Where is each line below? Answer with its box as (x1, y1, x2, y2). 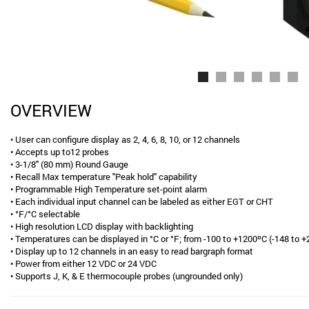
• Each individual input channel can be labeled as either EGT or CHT (10, 195, 273, 208)
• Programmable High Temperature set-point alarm (10, 183, 207, 195)
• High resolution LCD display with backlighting (10, 220, 193, 232)
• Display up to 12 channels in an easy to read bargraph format (10, 245, 253, 257)
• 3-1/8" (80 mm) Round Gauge (10, 158, 128, 170)
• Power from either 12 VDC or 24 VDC (10, 257, 157, 270)
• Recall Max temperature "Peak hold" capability (10, 170, 197, 183)
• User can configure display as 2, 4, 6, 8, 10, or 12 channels (10, 133, 240, 146)
